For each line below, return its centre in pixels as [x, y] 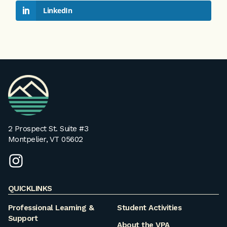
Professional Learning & [51, 207]
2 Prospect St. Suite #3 [48, 128]
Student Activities [149, 207]
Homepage [27, 90]
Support [23, 218]
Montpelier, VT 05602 [45, 139]
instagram [41, 157]
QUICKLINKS [30, 189]
